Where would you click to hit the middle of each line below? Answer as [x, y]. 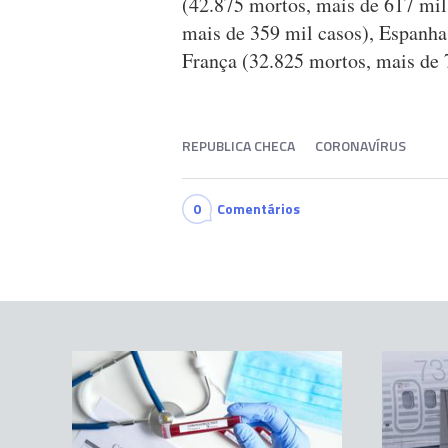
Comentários [258, 209]
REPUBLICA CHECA [238, 146]
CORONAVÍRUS [360, 146]
